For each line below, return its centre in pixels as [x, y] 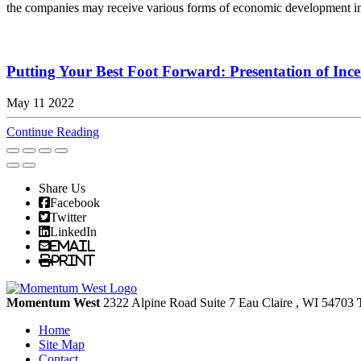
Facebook [75, 202]
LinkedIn [73, 231]
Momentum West [55, 303]
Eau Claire [266, 303]
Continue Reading [53, 132]
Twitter [68, 217]
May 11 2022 [40, 103]
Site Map [62, 344]
